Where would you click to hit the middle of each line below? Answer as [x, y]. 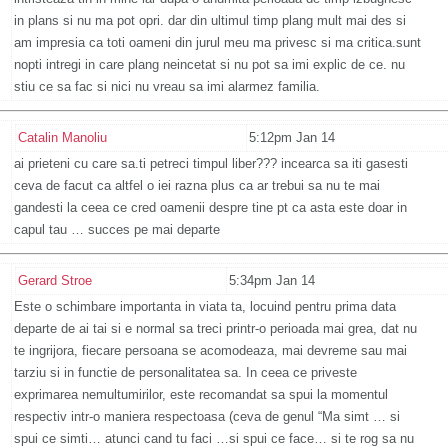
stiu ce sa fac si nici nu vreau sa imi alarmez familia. [167, 87]
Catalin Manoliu [62, 138]
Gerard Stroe [55, 281]
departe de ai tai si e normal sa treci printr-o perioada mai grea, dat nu [215, 329]
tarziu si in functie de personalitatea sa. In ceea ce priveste [185, 373]
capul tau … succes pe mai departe [117, 230]
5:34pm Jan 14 [272, 281]
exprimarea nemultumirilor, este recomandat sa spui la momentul [201, 395]
